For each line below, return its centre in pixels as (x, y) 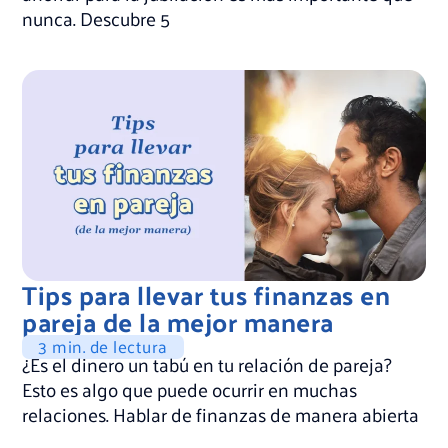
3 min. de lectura (103, 346)
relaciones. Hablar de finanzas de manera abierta (221, 414)
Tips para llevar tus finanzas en (206, 294)
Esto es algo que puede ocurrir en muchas (190, 389)
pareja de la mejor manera (178, 321)
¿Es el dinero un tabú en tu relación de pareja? (207, 364)
